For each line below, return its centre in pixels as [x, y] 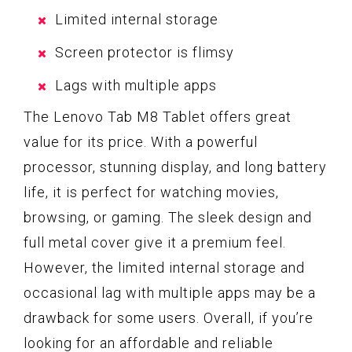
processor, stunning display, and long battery [175, 167]
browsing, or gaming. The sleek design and [168, 218]
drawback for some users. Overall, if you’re [169, 318]
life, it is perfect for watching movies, [151, 192]
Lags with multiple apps [136, 86]
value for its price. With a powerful [141, 142]
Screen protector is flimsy [145, 53]
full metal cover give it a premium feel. [155, 243]
